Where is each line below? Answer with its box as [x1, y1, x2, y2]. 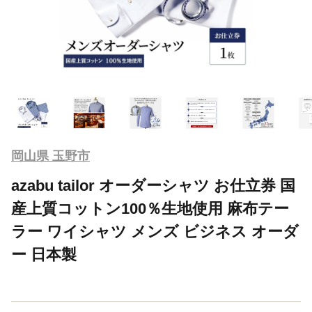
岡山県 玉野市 [11, 148, 90, 163]
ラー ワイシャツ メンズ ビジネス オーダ [11, 222, 299, 240]
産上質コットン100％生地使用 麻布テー [11, 199, 289, 217]
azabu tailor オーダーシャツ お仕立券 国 [11, 176, 295, 194]
